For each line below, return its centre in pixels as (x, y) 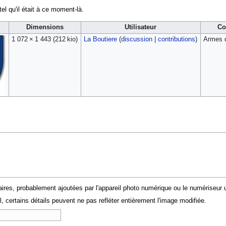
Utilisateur (141, 27)
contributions (176, 39)
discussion (136, 39)
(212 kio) (65, 39)
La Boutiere (100, 39)
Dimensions (45, 27)
